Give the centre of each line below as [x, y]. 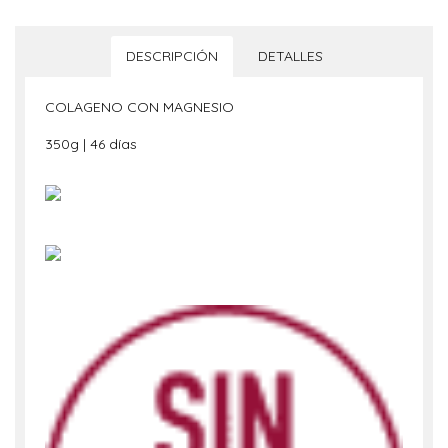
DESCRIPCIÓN [171, 56]
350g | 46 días [91, 144]
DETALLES [290, 56]
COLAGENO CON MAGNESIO [139, 107]
